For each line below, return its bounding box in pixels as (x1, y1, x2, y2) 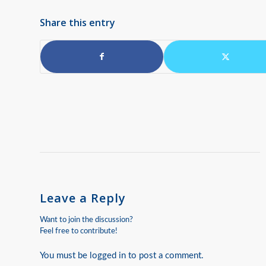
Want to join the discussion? (40, 216, 133, 223)
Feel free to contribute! (40, 227, 118, 235)
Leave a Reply (40, 189, 126, 206)
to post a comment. (126, 251, 204, 260)
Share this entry (40, 15, 115, 29)
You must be (40, 251, 90, 260)
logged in (90, 251, 126, 260)
